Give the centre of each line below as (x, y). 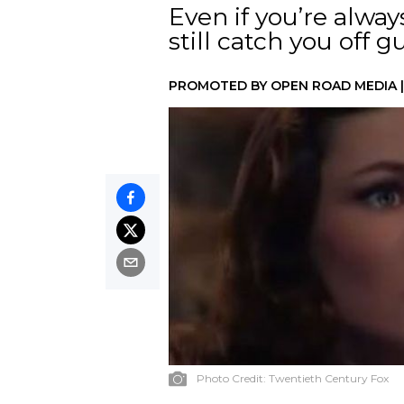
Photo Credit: (233, 378)
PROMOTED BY (220, 85)
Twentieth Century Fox (329, 378)
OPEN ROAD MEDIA (334, 85)
